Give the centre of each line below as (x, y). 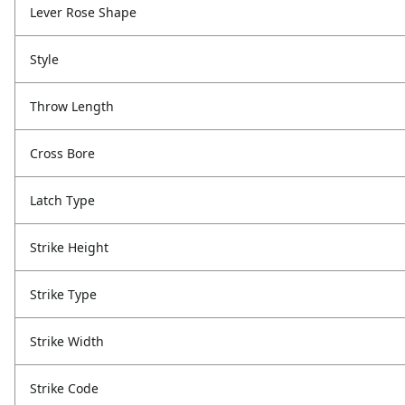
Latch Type (62, 201)
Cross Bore (62, 154)
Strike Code (64, 389)
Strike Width (67, 342)
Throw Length (72, 107)
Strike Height (69, 248)
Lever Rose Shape (83, 13)
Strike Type (63, 295)
